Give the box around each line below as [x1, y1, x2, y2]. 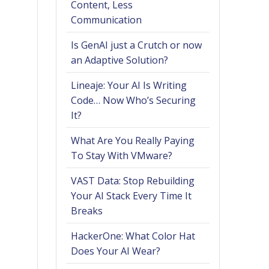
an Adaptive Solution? [71, 53, 169, 67]
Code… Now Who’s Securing [71, 94, 196, 107]
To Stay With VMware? [71, 149, 173, 163]
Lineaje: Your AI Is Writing [71, 79, 187, 92]
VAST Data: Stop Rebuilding [71, 174, 195, 188]
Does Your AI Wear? [71, 244, 161, 258]
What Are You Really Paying [71, 134, 195, 148]
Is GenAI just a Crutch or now [71, 38, 202, 52]
